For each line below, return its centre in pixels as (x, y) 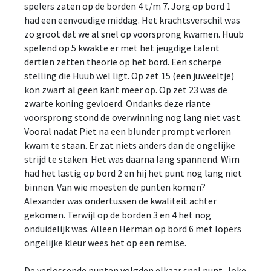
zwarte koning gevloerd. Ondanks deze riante (117, 103)
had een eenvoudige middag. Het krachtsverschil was (132, 20)
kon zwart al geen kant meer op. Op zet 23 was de (126, 90)
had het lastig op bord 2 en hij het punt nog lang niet (133, 173)
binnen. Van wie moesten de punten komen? (115, 187)
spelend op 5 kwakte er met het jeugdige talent (122, 48)
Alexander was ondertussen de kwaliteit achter (120, 201)
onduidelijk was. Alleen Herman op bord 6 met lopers (133, 229)
